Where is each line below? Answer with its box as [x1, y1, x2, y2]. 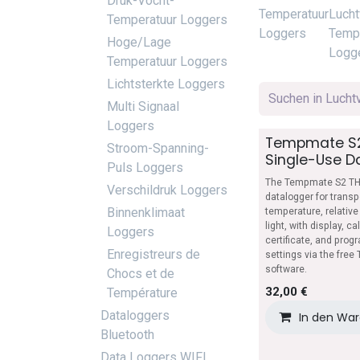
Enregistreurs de [107, 247, 200, 262]
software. [265, 264, 307, 275]
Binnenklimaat [107, 205, 185, 220]
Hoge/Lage [107, 35, 171, 50]
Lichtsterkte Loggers [107, 76, 225, 92]
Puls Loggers [107, 160, 183, 175]
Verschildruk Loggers [107, 182, 227, 198]
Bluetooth [100, 327, 154, 342]
